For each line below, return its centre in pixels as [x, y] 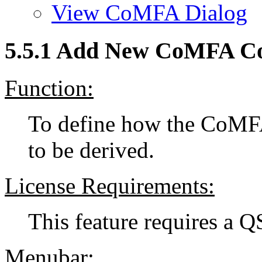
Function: [49, 88]
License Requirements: [110, 186]
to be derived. [91, 150]
